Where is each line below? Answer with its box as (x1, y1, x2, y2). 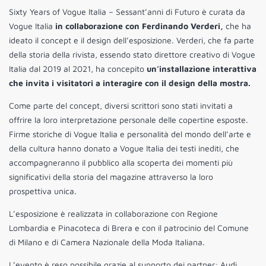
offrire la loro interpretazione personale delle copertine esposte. (9, 115, 248, 125)
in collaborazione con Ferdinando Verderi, (55, 21, 223, 31)
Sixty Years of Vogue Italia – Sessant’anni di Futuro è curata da (9, 7, 245, 17)
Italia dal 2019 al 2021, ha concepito (9, 64, 144, 74)
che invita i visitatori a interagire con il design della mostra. (9, 78, 253, 88)
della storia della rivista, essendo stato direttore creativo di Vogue (9, 49, 255, 60)
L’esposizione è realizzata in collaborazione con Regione (9, 208, 218, 219)
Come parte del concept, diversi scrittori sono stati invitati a (9, 100, 233, 111)
